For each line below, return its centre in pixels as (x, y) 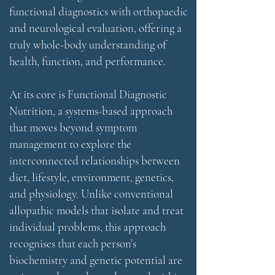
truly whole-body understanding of (88, 45)
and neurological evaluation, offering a (95, 28)
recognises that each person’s (73, 243)
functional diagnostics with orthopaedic (99, 11)
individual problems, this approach (87, 227)
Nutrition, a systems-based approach (91, 111)
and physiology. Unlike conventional (91, 194)
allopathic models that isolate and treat (96, 210)
